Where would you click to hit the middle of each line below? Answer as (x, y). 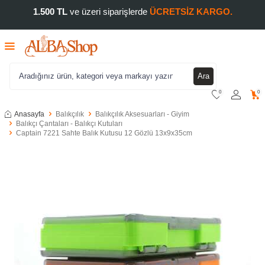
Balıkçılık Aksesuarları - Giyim (142, 114)
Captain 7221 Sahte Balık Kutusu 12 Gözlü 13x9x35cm (104, 133)
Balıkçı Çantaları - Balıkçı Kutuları (69, 123)
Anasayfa (29, 114)
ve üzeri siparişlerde (108, 12)
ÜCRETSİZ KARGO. (191, 12)
